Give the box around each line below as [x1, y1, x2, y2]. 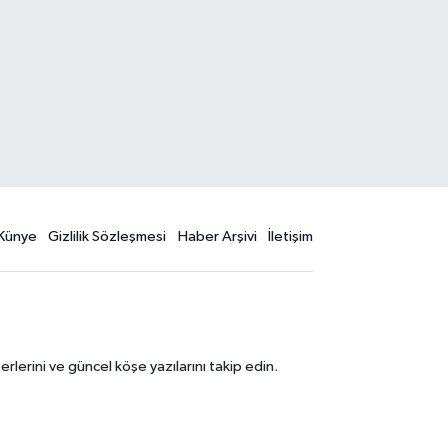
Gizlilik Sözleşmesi [48, 229, 167, 245]
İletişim [268, 229, 314, 245]
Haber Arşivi [177, 229, 257, 245]
